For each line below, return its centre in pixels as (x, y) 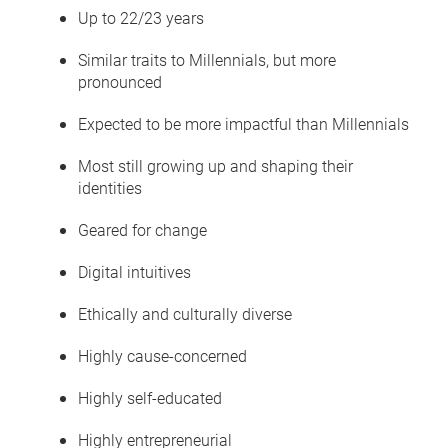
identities (110, 187)
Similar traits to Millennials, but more (207, 59)
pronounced (120, 81)
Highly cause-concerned (162, 355)
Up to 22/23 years (141, 17)
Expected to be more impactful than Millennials (243, 123)
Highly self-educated (150, 397)
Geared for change (142, 229)
